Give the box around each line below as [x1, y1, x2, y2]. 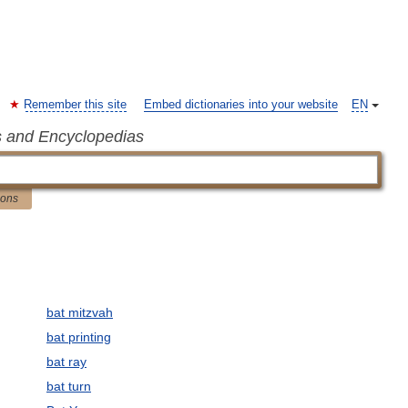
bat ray [46, 354, 87, 369]
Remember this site [24, 98, 127, 111]
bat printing [46, 330, 111, 344]
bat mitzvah [46, 305, 113, 320]
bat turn [46, 379, 91, 393]
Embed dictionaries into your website [144, 98, 338, 111]
